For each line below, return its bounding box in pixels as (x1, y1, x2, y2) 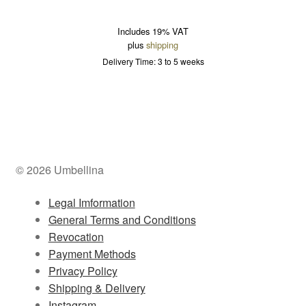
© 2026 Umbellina (15, 162, 104, 178)
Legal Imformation (48, 194, 135, 210)
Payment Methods (48, 245, 136, 262)
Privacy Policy (48, 262, 117, 279)
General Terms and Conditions (48, 211, 196, 227)
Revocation (48, 228, 104, 245)
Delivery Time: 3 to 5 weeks (102, 55, 204, 67)
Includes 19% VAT (117, 24, 189, 38)
